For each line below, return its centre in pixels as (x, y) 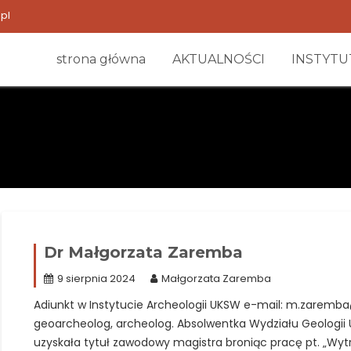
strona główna (101, 59)
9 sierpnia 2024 (96, 279)
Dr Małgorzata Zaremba (143, 252)
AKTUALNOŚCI (219, 59)
